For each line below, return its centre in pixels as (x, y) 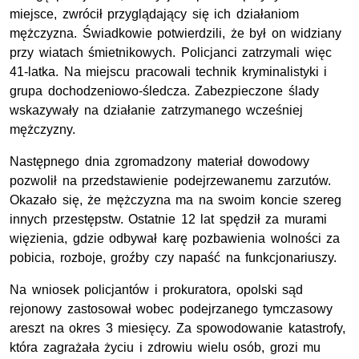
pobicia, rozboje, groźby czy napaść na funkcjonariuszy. (173, 258)
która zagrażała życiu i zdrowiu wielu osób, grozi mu (165, 348)
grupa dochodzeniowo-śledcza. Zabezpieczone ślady (164, 91)
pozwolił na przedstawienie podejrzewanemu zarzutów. (171, 181)
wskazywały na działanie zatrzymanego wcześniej (157, 111)
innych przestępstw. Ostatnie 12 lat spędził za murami (168, 220)
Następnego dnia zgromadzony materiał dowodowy (160, 162)
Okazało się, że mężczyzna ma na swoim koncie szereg (176, 200)
